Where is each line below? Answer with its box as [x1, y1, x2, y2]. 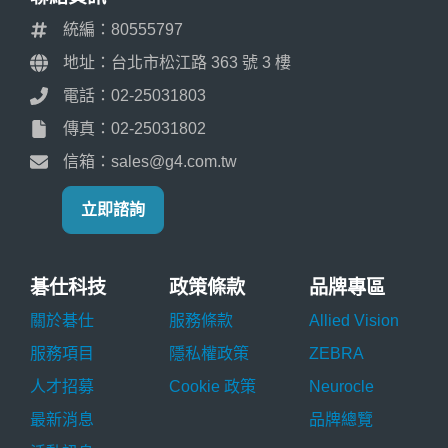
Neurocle [308, 377, 374, 395]
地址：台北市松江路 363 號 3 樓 [63, 53, 291, 71]
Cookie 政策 [169, 377, 257, 395]
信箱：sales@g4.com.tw [63, 152, 237, 170]
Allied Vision [308, 311, 399, 329]
